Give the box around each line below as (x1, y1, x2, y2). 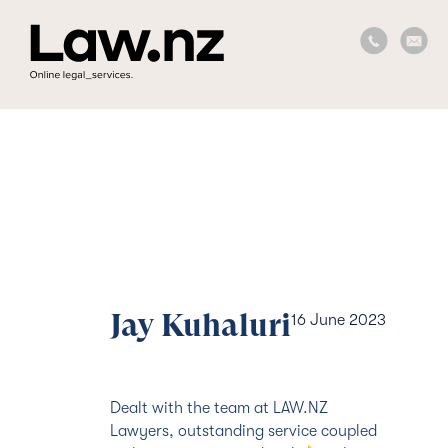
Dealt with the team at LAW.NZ (109, 399, 328, 418)
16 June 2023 (290, 311, 386, 330)
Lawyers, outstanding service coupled (109, 422, 377, 441)
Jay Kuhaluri (109, 307, 291, 345)
